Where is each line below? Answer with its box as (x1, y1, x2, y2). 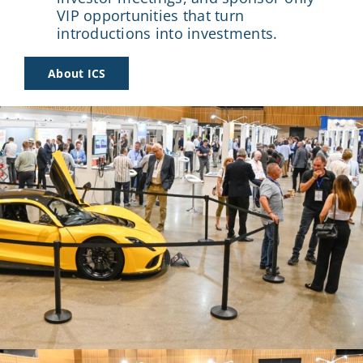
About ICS (47, 65, 106, 81)
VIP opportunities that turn (56, 5, 245, 25)
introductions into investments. (56, 23, 278, 43)
